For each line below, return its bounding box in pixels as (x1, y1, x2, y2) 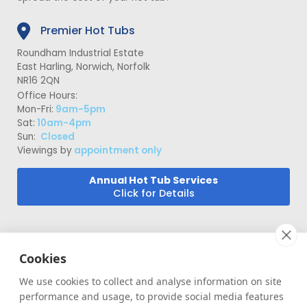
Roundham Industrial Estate (17, 47, 144, 60)
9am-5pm (53, 103, 106, 116)
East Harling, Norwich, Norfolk (17, 60, 150, 74)
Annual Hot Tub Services (89, 173, 218, 188)
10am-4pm (35, 116, 91, 130)
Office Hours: (17, 89, 77, 103)
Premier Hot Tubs (40, 23, 135, 39)
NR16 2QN (17, 74, 60, 88)
